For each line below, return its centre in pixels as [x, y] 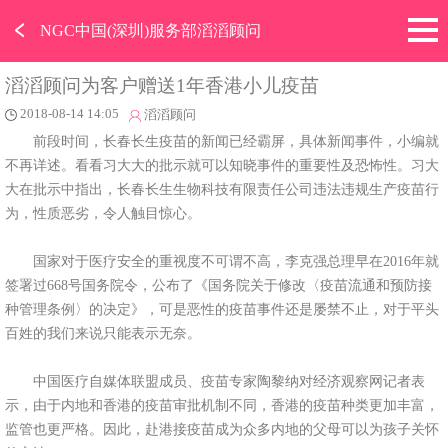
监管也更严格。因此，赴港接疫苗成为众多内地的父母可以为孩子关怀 [221, 428]
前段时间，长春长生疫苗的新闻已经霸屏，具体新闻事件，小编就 [221, 140]
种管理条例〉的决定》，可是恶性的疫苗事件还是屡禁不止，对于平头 [221, 308]
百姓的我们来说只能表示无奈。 [102, 332]
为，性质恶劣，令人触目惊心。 [102, 212]
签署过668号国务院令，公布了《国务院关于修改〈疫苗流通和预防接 [218, 284]
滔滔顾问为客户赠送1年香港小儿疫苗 [161, 86]
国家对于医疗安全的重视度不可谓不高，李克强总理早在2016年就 [221, 260]
